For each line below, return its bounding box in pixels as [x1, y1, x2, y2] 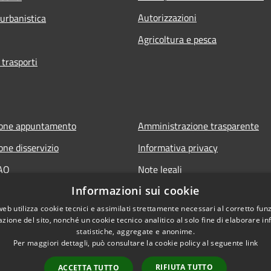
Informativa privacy [138, 140, 218, 155]
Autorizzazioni [138, 10, 197, 25]
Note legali [138, 162, 182, 177]
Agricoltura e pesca [138, 32, 217, 47]
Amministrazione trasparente [138, 119, 259, 134]
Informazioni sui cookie [71, 183, 200, 198]
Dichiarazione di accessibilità [138, 184, 255, 199]
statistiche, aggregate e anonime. [76, 226, 195, 237]
